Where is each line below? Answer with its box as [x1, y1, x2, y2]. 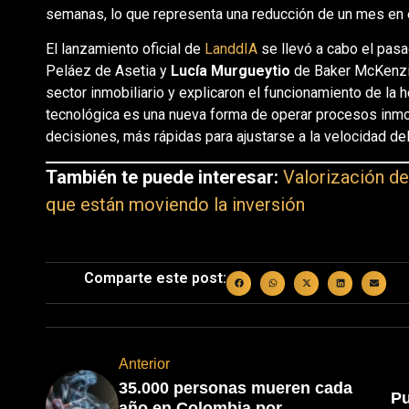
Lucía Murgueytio [170, 62, 290, 80]
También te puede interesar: [45, 165, 278, 188]
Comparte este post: [84, 268, 227, 287]
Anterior [118, 356, 170, 372]
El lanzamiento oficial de [45, 40, 204, 58]
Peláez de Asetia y [45, 62, 171, 80]
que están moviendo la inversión [45, 193, 305, 215]
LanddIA [204, 40, 261, 58]
